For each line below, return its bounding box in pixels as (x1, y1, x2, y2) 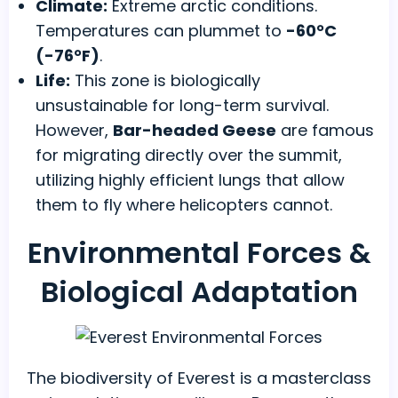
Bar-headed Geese (113, 119, 276, 142)
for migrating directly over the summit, (36, 144, 342, 167)
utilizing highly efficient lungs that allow (36, 169, 345, 192)
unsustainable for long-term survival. (36, 94, 329, 117)
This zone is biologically (70, 69, 260, 92)
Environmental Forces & (27, 233, 371, 274)
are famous (276, 119, 374, 142)
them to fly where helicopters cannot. (36, 194, 332, 217)
